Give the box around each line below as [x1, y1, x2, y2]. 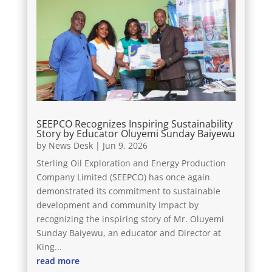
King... [36, 240, 62, 253]
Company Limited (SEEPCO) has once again [36, 171, 210, 183]
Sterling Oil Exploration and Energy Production [36, 157, 226, 169]
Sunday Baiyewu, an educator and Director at [36, 226, 221, 239]
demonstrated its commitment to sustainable [36, 185, 220, 197]
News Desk [48, 139, 93, 151]
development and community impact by [36, 199, 199, 211]
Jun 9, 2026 [102, 139, 148, 151]
